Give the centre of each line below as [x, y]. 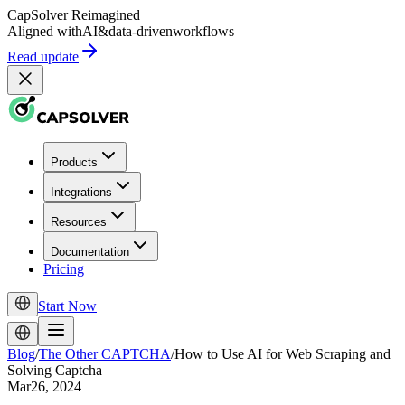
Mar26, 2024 [44, 386]
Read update [43, 57]
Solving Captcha [55, 370]
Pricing [64, 269]
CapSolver [38, 15]
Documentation [90, 252]
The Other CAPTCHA [105, 354]
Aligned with [45, 31]
